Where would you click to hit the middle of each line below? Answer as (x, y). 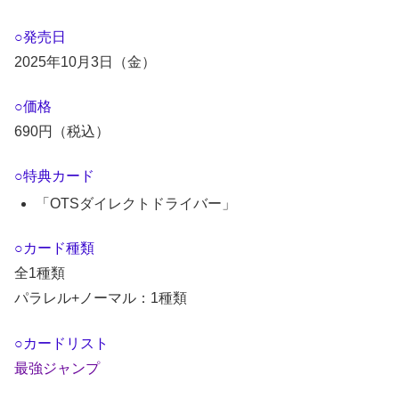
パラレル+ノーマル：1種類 (101, 298)
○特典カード (54, 176)
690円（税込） (62, 131)
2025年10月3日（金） (85, 61)
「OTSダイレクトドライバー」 (136, 203)
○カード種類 (54, 248)
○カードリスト (61, 343)
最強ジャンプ (57, 368)
